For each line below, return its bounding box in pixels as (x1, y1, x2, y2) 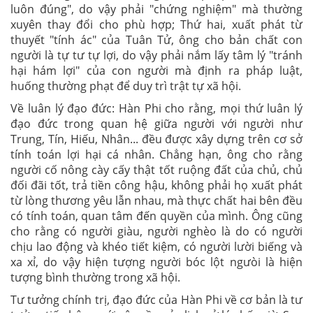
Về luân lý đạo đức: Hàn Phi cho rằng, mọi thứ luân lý (10, 101, 303, 116)
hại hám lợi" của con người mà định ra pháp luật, (10, 63, 303, 78)
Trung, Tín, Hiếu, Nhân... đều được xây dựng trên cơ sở (10, 131, 303, 147)
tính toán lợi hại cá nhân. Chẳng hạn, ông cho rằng (10, 147, 303, 162)
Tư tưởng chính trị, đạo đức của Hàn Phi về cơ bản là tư (10, 292, 303, 307)
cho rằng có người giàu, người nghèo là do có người (10, 224, 303, 239)
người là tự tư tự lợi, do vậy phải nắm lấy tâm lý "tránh (10, 48, 303, 63)
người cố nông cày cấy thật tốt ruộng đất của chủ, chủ (10, 162, 303, 177)
